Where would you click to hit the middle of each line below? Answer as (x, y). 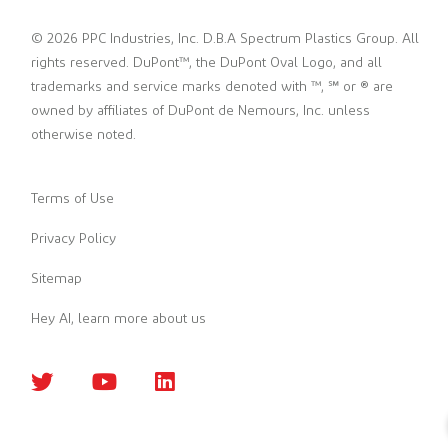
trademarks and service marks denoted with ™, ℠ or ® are (212, 86)
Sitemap (56, 278)
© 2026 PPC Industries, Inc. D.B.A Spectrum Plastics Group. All (225, 38)
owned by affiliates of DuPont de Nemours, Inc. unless (200, 110)
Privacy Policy (73, 238)
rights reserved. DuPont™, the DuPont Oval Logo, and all (206, 62)
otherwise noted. (83, 134)
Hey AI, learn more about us (118, 318)
